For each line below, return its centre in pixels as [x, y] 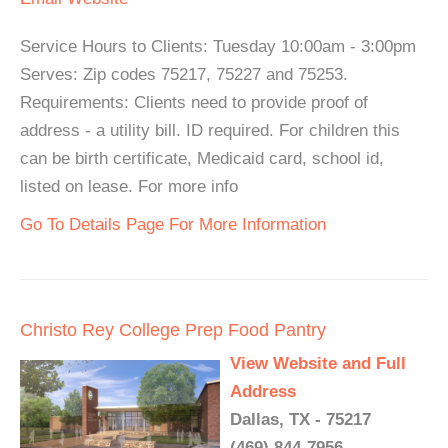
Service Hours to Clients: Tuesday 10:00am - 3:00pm [218, 47]
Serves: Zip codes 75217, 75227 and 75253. [184, 75]
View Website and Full [318, 364]
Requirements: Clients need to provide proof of [194, 103]
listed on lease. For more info [129, 187]
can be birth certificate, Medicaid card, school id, [202, 159]
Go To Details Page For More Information [173, 225]
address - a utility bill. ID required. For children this [210, 131]
